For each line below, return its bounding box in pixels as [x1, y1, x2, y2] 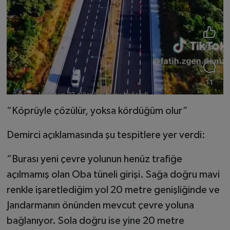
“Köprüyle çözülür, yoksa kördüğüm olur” [6, 106, 188, 117]
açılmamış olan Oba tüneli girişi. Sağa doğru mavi [6, 169, 220, 180]
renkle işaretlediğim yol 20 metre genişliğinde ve [6, 185, 220, 196]
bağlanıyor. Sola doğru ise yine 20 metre [6, 216, 184, 226]
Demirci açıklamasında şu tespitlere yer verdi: [6, 130, 205, 141]
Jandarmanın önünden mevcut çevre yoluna [6, 200, 194, 211]
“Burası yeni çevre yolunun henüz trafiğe [6, 154, 182, 165]
